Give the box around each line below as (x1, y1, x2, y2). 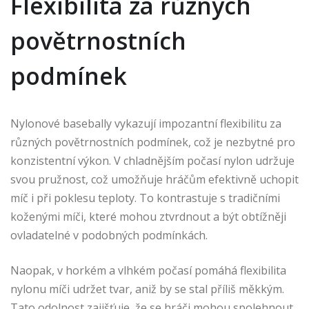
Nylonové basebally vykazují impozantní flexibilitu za (10, 116, 281, 131)
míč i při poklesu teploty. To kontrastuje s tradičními (10, 190, 280, 206)
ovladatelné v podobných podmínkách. (10, 228, 208, 243)
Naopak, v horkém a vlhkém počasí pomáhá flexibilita (10, 263, 286, 278)
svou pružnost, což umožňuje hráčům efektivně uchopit (10, 172, 299, 187)
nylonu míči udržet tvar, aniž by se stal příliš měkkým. (10, 281, 284, 297)
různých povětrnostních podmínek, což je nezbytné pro (10, 134, 295, 150)
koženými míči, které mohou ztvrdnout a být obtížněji (10, 209, 286, 224)
